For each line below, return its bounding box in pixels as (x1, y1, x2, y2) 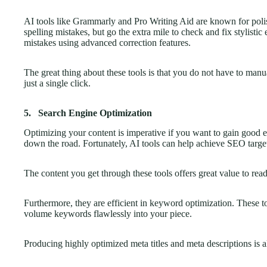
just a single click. (24, 77, 91, 88)
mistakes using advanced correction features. (24, 37, 193, 48)
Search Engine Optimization (38, 107, 152, 118)
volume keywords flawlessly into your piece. (24, 208, 194, 219)
